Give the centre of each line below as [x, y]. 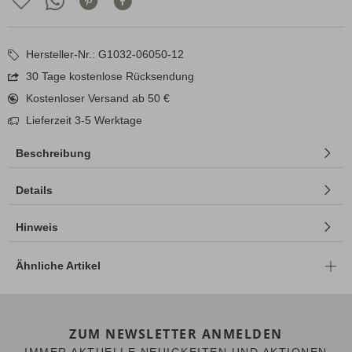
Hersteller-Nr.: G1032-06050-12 [103, 55]
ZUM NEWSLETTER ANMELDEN [176, 334]
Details [34, 191]
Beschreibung [53, 154]
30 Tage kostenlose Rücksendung [108, 77]
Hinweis [37, 227]
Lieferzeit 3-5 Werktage [82, 121]
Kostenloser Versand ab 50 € [96, 99]
